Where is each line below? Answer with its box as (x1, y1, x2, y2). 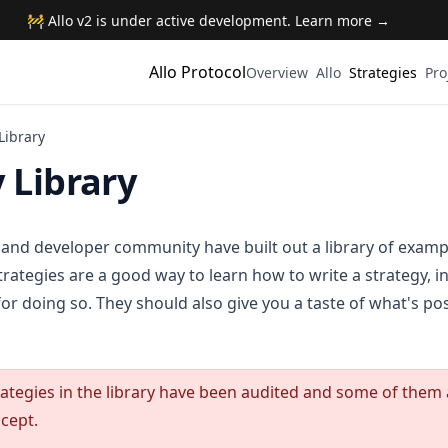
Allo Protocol (149, 61, 246, 83)
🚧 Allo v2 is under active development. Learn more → (26, 10, 390, 30)
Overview (246, 62, 308, 82)
